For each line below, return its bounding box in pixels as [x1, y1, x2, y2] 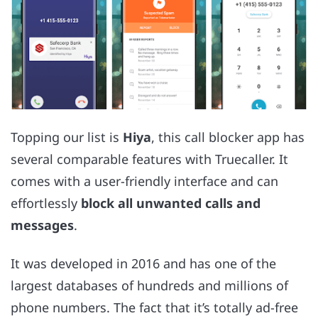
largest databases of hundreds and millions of [11, 277, 288, 295]
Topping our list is [11, 128, 123, 146]
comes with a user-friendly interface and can [11, 172, 278, 190]
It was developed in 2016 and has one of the [11, 255, 276, 273]
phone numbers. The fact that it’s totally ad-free [11, 299, 298, 317]
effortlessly [11, 194, 81, 212]
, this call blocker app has [151, 128, 305, 146]
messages [11, 216, 74, 234]
